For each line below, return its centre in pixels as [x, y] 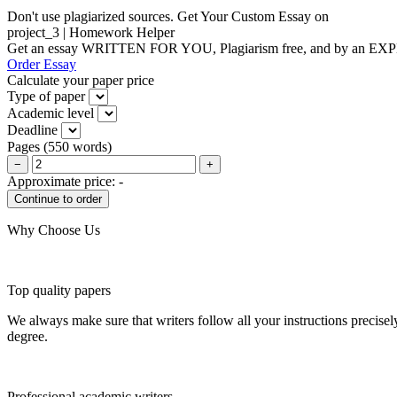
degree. [27, 336]
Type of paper [46, 96]
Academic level [51, 113]
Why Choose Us [54, 230]
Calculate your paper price [81, 80]
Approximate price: [63, 181]
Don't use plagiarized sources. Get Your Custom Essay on [168, 16]
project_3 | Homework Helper [91, 32]
